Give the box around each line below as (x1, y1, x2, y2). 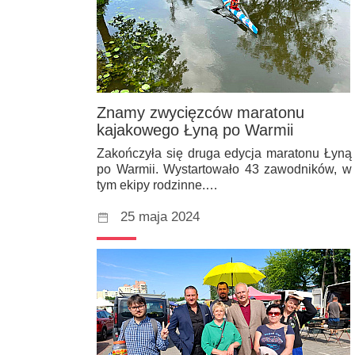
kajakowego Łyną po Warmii (97, 120, 293, 139)
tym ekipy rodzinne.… (97, 177, 218, 192)
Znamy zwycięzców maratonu (97, 103, 304, 121)
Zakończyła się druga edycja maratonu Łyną (97, 146, 352, 160)
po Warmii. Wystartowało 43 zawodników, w (97, 162, 352, 176)
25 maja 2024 (120, 208, 200, 224)
